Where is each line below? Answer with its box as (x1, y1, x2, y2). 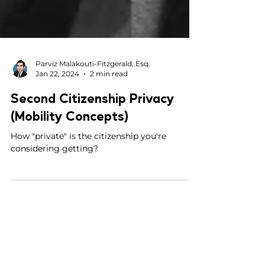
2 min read (90, 93, 128, 102)
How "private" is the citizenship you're (11, 154, 166, 165)
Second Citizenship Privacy (11, 113, 174, 130)
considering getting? (11, 167, 98, 177)
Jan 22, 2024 (35, 93, 79, 102)
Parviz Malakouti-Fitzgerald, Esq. (35, 83, 150, 92)
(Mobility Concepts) (11, 131, 128, 147)
